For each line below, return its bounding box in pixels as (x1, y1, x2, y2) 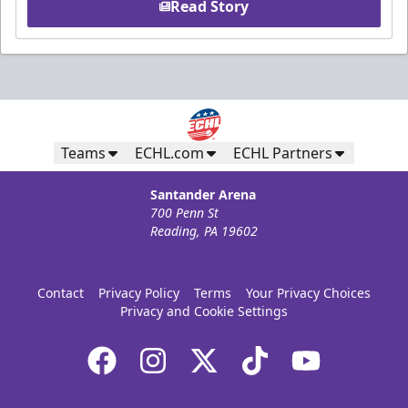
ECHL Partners (233, 143, 332, 164)
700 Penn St (150, 204, 219, 222)
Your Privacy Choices (246, 284, 371, 302)
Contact (37, 284, 84, 302)
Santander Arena (150, 186, 256, 204)
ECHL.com (135, 143, 204, 164)
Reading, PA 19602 (150, 222, 258, 240)
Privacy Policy (98, 284, 179, 302)
